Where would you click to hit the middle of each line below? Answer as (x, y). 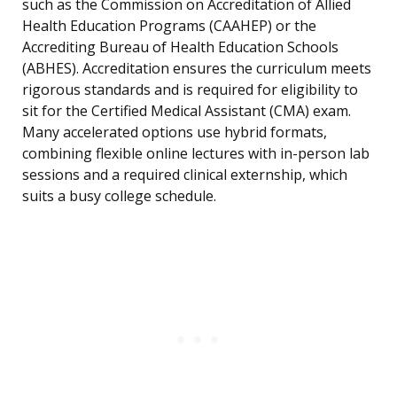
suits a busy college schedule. (119, 196)
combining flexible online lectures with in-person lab (196, 154)
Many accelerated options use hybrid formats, (175, 132)
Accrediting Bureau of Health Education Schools (180, 47)
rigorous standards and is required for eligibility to (190, 90)
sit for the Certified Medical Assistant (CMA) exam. (187, 111)
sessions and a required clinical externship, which (185, 175)
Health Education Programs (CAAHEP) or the (169, 26)
